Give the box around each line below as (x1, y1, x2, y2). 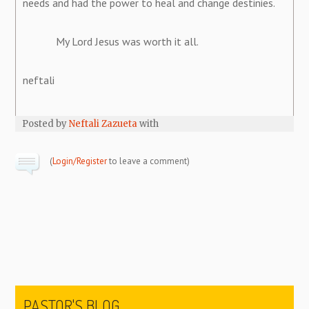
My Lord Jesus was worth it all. (23, 34, 199, 48)
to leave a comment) (107, 154, 190, 167)
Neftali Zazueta (69, 117, 138, 130)
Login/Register (52, 154, 108, 167)
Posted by (22, 117, 70, 130)
